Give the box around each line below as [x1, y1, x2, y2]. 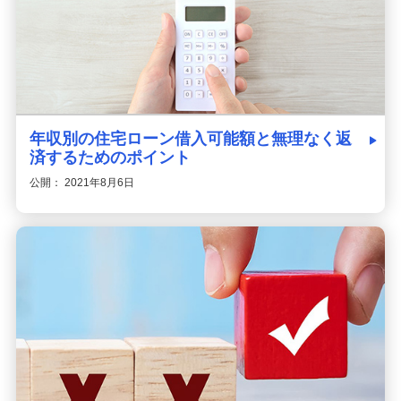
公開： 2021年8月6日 [29, 175, 134, 189]
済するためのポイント [29, 148, 191, 166]
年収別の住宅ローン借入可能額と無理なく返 [29, 129, 352, 148]
